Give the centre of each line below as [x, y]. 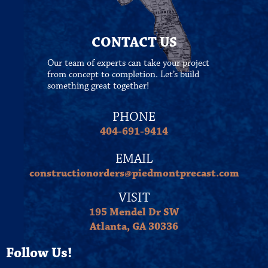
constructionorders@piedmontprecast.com [134, 173]
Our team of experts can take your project [128, 63]
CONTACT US [134, 42]
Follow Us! [39, 253]
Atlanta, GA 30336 [134, 227]
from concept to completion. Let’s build [123, 74]
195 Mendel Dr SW [134, 212]
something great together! [98, 86]
